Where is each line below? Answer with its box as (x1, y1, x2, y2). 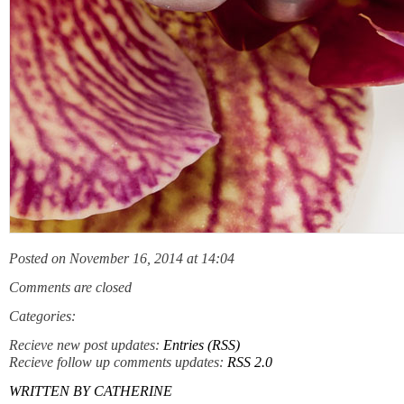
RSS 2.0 (227, 354, 272, 371)
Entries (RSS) (163, 337, 240, 353)
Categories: (9, 308, 76, 325)
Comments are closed (9, 280, 132, 296)
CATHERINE (94, 383, 172, 399)
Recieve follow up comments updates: (9, 354, 227, 371)
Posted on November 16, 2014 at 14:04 (9, 251, 234, 267)
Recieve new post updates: (9, 337, 163, 353)
